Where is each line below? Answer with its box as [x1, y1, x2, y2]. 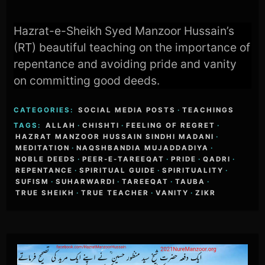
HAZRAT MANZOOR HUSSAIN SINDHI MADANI [15, 132, 215, 141]
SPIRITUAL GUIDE [79, 166, 156, 175]
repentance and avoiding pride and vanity [14, 56, 237, 71]
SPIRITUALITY [162, 166, 224, 175]
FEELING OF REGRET [126, 121, 216, 130]
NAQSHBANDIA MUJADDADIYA [76, 144, 209, 153]
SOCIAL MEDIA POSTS [78, 106, 176, 115]
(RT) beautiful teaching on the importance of [14, 40, 251, 54]
